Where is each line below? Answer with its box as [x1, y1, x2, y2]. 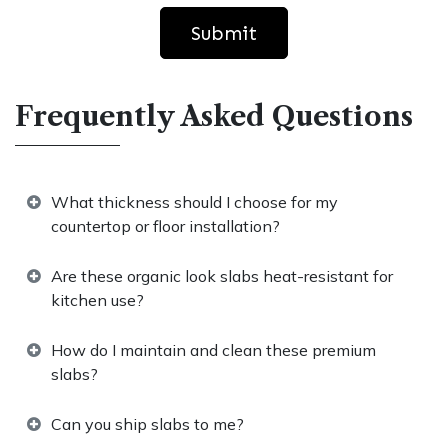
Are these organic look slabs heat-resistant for [51, 266, 393, 287]
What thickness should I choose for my [51, 192, 338, 213]
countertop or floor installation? [51, 216, 280, 237]
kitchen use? [51, 290, 144, 311]
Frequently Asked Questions [15, 100, 413, 134]
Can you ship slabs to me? [51, 414, 244, 435]
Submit [191, 21, 257, 46]
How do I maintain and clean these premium [51, 340, 376, 361]
